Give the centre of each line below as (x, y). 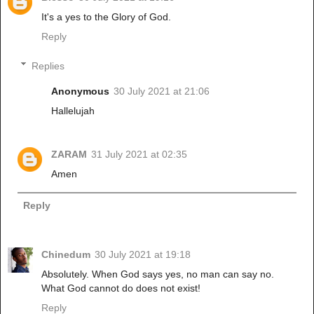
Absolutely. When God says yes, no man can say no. (158, 274)
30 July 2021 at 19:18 (143, 254)
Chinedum (66, 254)
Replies (48, 66)
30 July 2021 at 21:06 (162, 91)
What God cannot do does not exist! (121, 288)
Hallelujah (73, 110)
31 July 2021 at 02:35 (139, 154)
